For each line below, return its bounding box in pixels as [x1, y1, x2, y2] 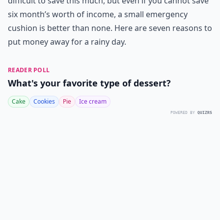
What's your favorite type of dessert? [8, 77, 171, 89]
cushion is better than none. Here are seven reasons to [8, 23, 212, 33]
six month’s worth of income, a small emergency [8, 9, 188, 20]
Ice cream [79, 97, 107, 106]
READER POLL [8, 66, 50, 74]
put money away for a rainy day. [8, 36, 126, 47]
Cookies [33, 97, 55, 106]
